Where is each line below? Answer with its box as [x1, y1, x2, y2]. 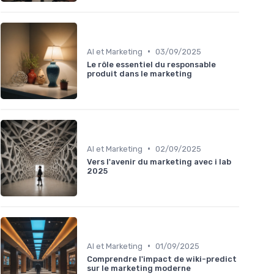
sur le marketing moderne [87, 263, 191, 273]
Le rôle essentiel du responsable [87, 59, 216, 69]
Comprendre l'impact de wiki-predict [87, 254, 237, 264]
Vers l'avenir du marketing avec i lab [87, 157, 231, 166]
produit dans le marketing [87, 68, 192, 78]
